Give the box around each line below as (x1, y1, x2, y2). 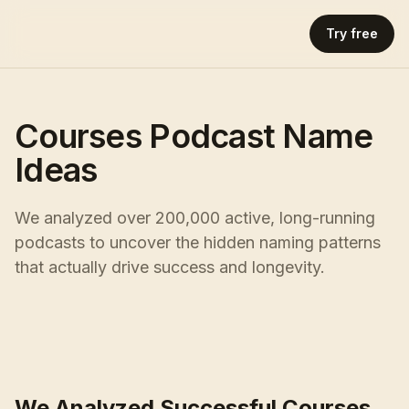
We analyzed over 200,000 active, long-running (15, 208, 375, 227)
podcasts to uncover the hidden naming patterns (15, 233, 381, 252)
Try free (326, 26, 378, 41)
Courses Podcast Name (15, 116, 373, 156)
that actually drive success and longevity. (15, 257, 325, 277)
